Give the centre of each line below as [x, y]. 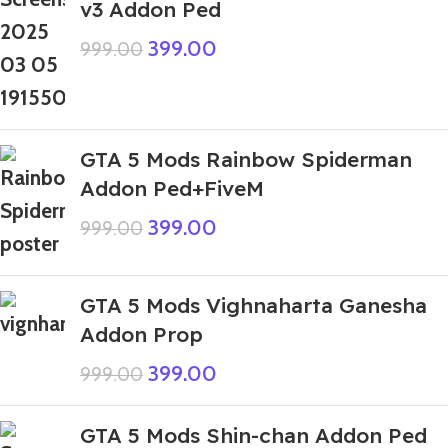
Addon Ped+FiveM [172, 188]
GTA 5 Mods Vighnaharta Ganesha [253, 305]
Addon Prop [141, 334]
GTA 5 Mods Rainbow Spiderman [246, 159]
